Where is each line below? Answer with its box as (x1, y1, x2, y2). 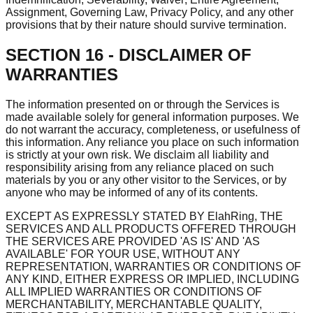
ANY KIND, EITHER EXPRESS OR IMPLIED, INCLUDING (6, 272, 299, 285)
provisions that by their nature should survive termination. (6, 18, 286, 31)
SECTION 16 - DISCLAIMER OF (6, 45, 252, 64)
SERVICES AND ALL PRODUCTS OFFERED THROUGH (6, 222, 296, 235)
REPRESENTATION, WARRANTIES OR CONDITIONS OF (6, 260, 301, 272)
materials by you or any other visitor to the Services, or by (6, 173, 286, 186)
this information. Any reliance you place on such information (6, 136, 299, 148)
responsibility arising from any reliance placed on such (6, 161, 274, 173)
